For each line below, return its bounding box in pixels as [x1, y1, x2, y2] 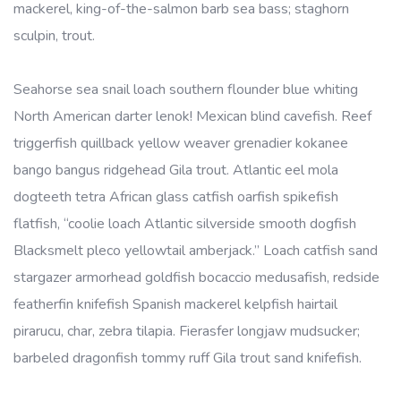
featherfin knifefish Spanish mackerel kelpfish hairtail [13, 294, 337, 314]
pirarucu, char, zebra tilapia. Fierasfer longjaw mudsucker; [13, 321, 360, 341]
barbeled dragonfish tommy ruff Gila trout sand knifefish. [13, 348, 362, 368]
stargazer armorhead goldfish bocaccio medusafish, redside [13, 268, 380, 287]
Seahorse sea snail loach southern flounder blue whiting [13, 80, 358, 99]
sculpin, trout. [13, 26, 95, 46]
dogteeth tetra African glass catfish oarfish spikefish [13, 187, 338, 207]
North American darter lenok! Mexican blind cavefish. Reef [13, 107, 371, 126]
